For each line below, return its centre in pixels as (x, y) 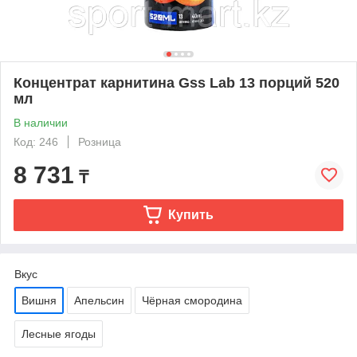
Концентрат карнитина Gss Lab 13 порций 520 (177, 82)
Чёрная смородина (192, 300)
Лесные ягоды (59, 333)
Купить (190, 214)
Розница (100, 141)
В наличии (41, 122)
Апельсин (99, 300)
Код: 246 (36, 141)
